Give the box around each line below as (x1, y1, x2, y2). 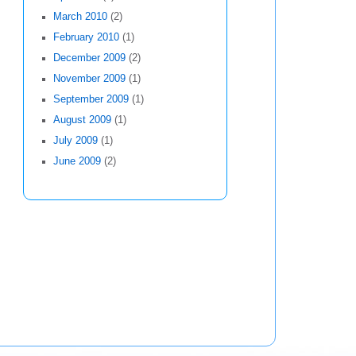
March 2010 (52, 11, 107, 23)
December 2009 (52, 52, 126, 64)
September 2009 (52, 94, 129, 106)
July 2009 (52, 135, 98, 147)
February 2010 (52, 32, 119, 44)
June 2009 (52, 156, 101, 168)
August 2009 (52, 114, 111, 126)
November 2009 (52, 73, 126, 85)
